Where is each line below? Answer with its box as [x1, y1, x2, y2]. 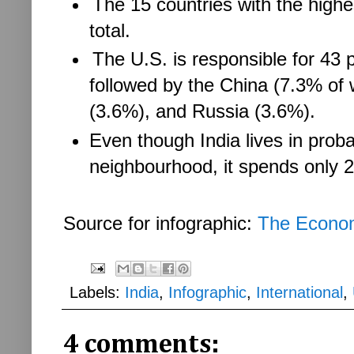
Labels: [70, 283, 125, 301]
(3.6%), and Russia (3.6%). [89, 100, 321, 122]
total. [89, 20, 130, 42]
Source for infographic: [63, 213, 258, 235]
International [256, 283, 343, 301]
